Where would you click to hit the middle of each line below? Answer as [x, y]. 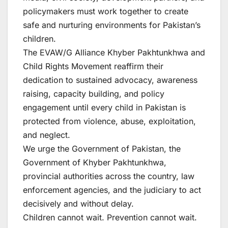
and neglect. [47, 135]
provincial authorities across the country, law [109, 176]
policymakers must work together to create [106, 11]
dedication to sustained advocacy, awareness [110, 80]
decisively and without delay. [78, 203]
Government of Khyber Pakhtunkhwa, [95, 162]
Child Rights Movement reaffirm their [93, 66]
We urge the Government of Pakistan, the [102, 148]
